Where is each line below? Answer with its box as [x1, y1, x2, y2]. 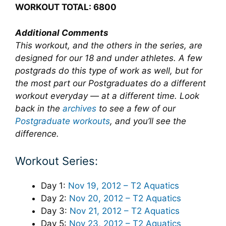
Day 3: [41, 206, 70, 216]
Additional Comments [15, 27, 108, 38]
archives [63, 103, 96, 114]
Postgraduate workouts [15, 116, 110, 126]
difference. [15, 128, 59, 139]
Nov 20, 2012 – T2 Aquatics [69, 193, 181, 203]
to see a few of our [96, 103, 176, 114]
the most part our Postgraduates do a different [15, 78, 206, 88]
